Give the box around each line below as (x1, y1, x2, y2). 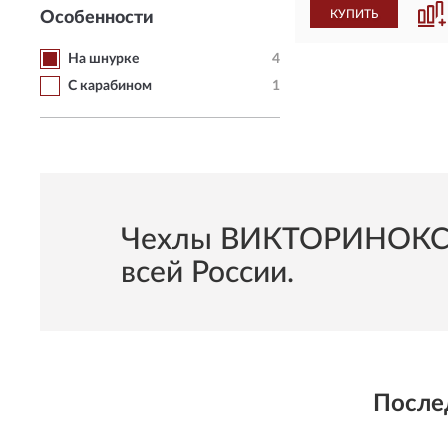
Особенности (40, 9, 154, 27)
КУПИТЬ (330, 8, 378, 20)
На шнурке (68, 52, 139, 66)
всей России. (121, 258, 294, 288)
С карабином (68, 79, 152, 93)
